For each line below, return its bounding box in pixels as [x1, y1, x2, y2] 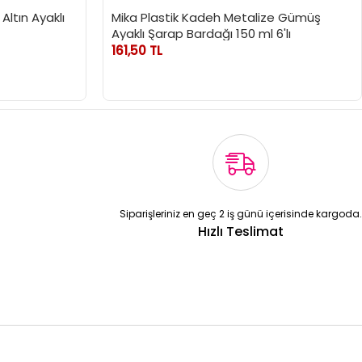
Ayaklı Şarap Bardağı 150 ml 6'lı [112, 25, 291, 43]
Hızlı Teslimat [197, 222, 284, 242]
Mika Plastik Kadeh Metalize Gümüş [112, 9, 321, 27]
